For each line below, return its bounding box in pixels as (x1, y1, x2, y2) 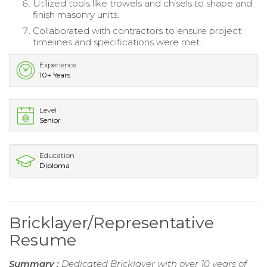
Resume (9, 229, 76, 250)
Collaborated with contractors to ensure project (33, 24, 241, 36)
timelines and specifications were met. (33, 36, 201, 48)
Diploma (39, 160, 70, 170)
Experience (39, 60, 76, 69)
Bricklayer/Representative (9, 212, 214, 232)
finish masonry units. (33, 8, 119, 20)
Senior (39, 115, 61, 125)
